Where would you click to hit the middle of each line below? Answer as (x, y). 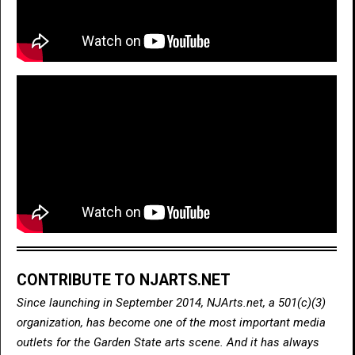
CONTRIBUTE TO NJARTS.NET (124, 280)
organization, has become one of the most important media (171, 322)
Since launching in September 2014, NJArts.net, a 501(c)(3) (171, 302)
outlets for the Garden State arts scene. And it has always (168, 342)
